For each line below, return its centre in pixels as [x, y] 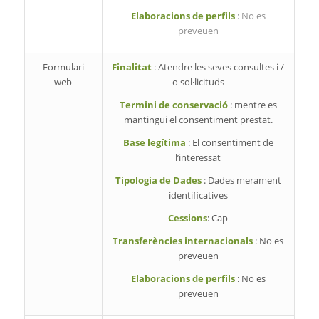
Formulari [63, 67]
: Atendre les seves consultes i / [219, 67]
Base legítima [155, 143]
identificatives [198, 195]
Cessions [188, 218]
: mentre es [253, 105]
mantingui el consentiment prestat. [198, 120]
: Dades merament [242, 181]
